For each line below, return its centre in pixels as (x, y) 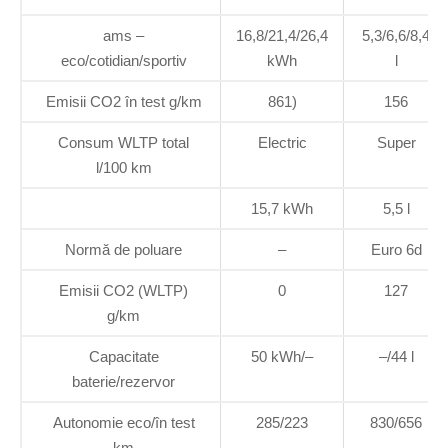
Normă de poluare (123, 249)
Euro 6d (396, 249)
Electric (282, 142)
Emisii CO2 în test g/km (123, 101)
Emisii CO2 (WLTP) (123, 290)
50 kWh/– (282, 356)
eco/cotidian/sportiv (123, 60)
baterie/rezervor (123, 381)
